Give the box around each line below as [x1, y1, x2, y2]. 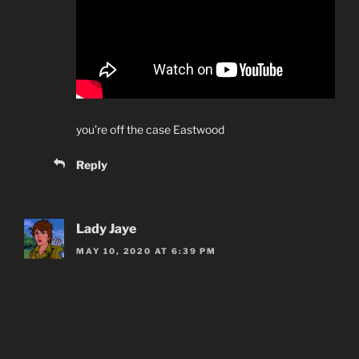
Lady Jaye [76, 220, 136, 236]
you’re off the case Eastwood [76, 122, 224, 136]
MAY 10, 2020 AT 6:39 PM [76, 246, 216, 256]
